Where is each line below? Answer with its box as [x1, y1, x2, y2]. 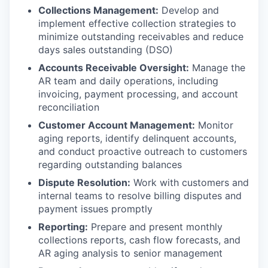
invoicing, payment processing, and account [38, 88, 238, 100]
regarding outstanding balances [38, 159, 182, 170]
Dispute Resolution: [38, 176, 130, 188]
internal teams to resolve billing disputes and [38, 190, 242, 202]
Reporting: [38, 221, 88, 233]
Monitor [195, 119, 233, 131]
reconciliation [38, 101, 99, 113]
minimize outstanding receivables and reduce [38, 31, 243, 42]
